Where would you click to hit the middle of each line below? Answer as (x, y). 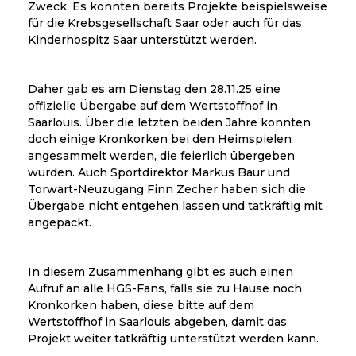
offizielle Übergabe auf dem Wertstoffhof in (153, 105)
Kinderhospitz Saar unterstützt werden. (142, 39)
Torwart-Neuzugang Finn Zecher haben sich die (167, 189)
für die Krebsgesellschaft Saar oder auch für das (165, 23)
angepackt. (60, 222)
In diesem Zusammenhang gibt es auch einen (161, 271)
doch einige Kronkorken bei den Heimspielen (160, 139)
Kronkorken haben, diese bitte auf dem (141, 305)
